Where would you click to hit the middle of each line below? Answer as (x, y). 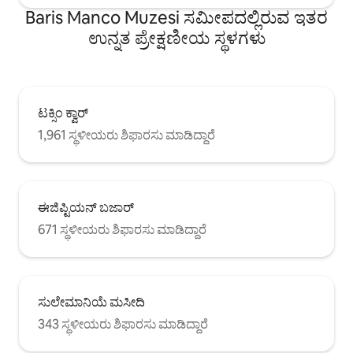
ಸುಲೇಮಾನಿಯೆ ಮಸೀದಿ (91, 303)
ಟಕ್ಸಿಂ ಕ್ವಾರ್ (63, 113)
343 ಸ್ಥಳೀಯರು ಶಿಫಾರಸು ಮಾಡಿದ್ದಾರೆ (123, 325)
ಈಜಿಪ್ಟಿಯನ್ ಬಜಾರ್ (86, 208)
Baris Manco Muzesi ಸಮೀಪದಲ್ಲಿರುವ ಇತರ (176, 18)
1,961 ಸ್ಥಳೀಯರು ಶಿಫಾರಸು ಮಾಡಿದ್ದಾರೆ (126, 136)
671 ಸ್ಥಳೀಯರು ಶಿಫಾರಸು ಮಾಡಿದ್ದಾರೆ (122, 230)
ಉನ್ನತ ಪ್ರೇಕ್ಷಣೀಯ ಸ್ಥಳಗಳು (176, 39)
